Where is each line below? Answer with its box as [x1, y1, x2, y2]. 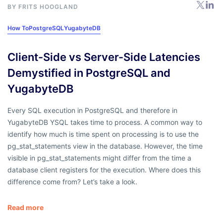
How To [7, 24, 29, 32]
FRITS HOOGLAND [18, 2, 78, 10]
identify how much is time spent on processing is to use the [7, 129, 199, 138]
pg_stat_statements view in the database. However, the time [7, 141, 203, 150]
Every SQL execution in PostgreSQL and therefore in [7, 106, 177, 114]
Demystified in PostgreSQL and [7, 66, 170, 79]
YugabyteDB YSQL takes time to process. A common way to [7, 117, 202, 126]
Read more [7, 203, 44, 212]
